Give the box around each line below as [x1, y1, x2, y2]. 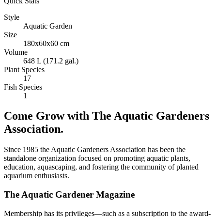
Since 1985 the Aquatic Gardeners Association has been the [4, 145, 186, 154]
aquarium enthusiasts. [4, 171, 69, 180]
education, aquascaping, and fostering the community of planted [4, 163, 199, 171]
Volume [4, 47, 28, 56]
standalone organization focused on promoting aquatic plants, [4, 154, 190, 163]
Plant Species [4, 65, 45, 74]
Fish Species [4, 82, 42, 91]
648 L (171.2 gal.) [23, 56, 78, 65]
